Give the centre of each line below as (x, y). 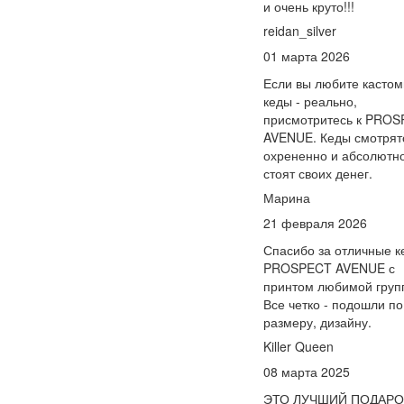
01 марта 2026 (307, 56)
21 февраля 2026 (315, 223)
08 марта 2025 (307, 372)
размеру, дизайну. (317, 322)
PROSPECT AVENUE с (329, 268)
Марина (287, 197)
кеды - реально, (310, 101)
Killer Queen (298, 346)
